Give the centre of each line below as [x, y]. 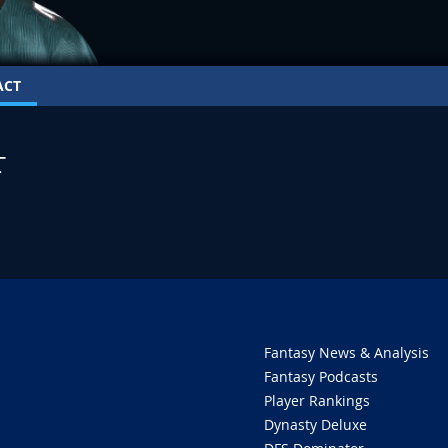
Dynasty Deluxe [315, 425]
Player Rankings [317, 401]
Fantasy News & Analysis [346, 353]
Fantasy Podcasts [321, 377]
